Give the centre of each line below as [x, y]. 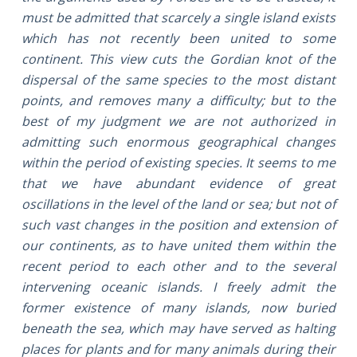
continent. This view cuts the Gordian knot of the [178, 59]
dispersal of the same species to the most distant [178, 79]
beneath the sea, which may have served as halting [178, 328]
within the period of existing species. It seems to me [178, 162]
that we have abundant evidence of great [178, 183]
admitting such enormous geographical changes [178, 141]
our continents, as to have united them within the [178, 245]
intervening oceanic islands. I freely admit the [178, 286]
